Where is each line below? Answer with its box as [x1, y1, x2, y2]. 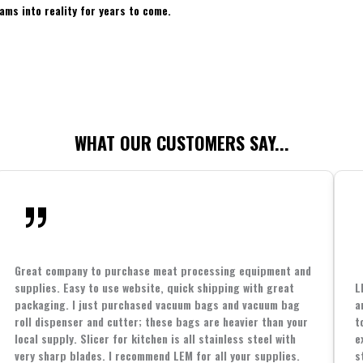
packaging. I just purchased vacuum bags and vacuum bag [15, 296, 300, 314]
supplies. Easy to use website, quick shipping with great [15, 279, 294, 297]
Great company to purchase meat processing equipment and [15, 262, 311, 280]
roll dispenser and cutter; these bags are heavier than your [15, 313, 308, 331]
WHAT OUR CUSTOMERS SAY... [74, 129, 289, 156]
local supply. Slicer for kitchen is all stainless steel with [15, 330, 296, 348]
